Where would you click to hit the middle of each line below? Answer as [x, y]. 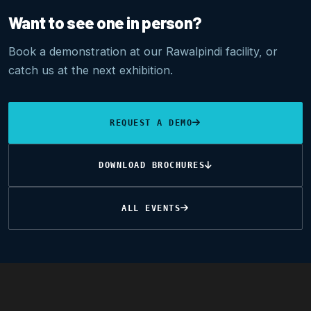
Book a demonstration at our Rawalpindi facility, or [143, 51]
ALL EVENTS [151, 208]
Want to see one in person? [105, 22]
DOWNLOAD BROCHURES [152, 165]
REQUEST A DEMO [151, 122]
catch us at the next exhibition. [91, 70]
